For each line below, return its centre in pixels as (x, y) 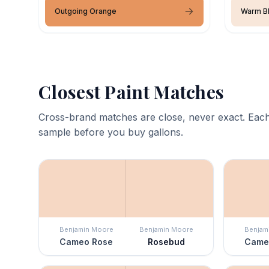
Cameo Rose (86, 241)
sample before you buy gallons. (111, 132)
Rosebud (166, 241)
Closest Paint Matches (131, 92)
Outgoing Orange (86, 11)
